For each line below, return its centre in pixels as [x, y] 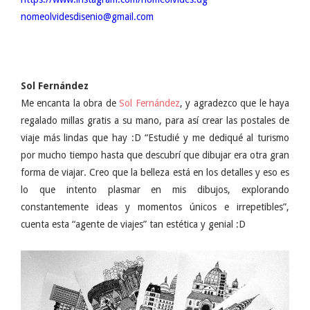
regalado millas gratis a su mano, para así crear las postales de [155, 121]
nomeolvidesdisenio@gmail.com [87, 17]
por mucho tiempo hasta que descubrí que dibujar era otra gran [155, 155]
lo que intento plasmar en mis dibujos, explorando [155, 190]
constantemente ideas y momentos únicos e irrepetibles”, [155, 207]
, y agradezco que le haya [235, 103]
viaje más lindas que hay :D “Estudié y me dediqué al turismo [155, 138]
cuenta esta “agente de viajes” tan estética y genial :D [133, 225]
